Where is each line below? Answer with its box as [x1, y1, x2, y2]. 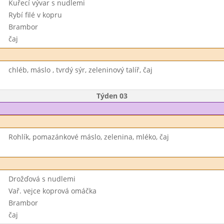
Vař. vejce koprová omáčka [8, 186, 96, 195]
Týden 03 [96, 91, 127, 100]
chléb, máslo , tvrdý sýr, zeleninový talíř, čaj [8, 65, 152, 74]
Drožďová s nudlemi [8, 174, 75, 183]
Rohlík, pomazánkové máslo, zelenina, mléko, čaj [8, 132, 169, 141]
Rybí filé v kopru [8, 10, 62, 19]
